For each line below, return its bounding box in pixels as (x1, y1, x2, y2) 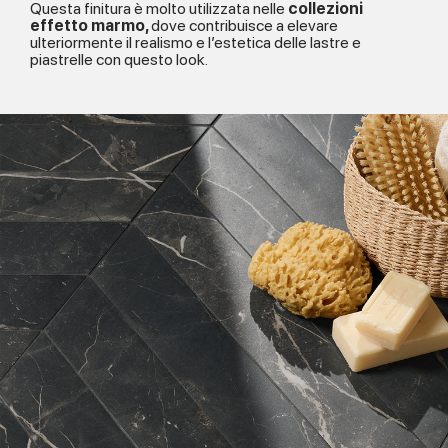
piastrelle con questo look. (30, 50, 208, 70)
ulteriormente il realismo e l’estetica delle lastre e (30, 33, 361, 53)
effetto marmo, (30, 16, 151, 36)
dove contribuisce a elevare (151, 16, 338, 36)
